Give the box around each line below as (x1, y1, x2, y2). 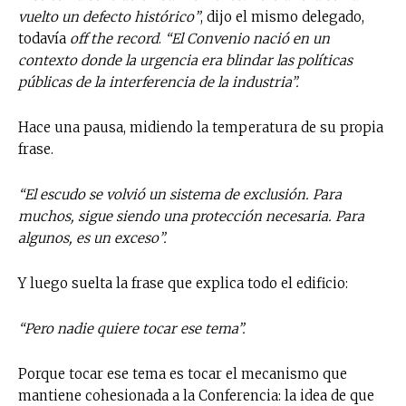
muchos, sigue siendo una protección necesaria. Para (18, 207, 364, 225)
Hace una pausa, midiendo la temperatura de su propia (18, 118, 383, 136)
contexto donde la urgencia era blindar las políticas (18, 51, 353, 69)
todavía (18, 29, 70, 47)
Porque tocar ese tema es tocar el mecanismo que (18, 364, 347, 382)
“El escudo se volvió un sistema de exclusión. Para (18, 185, 342, 203)
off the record (70, 29, 159, 47)
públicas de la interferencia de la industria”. (18, 72, 299, 91)
